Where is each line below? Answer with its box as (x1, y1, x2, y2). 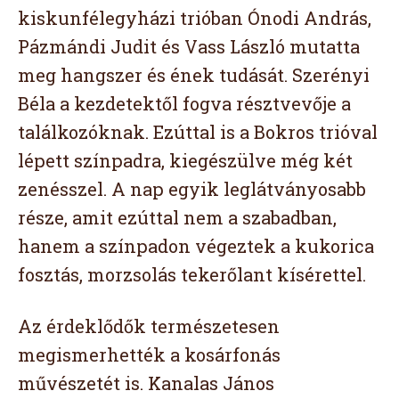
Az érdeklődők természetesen (18, 314, 280, 338)
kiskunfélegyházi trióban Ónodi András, (18, 6, 371, 30)
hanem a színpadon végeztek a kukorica (18, 234, 374, 258)
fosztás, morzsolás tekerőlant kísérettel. (18, 263, 366, 287)
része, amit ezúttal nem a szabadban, (18, 206, 337, 230)
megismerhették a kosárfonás (18, 343, 281, 367)
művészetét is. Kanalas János (18, 371, 274, 395)
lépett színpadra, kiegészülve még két (18, 149, 353, 173)
